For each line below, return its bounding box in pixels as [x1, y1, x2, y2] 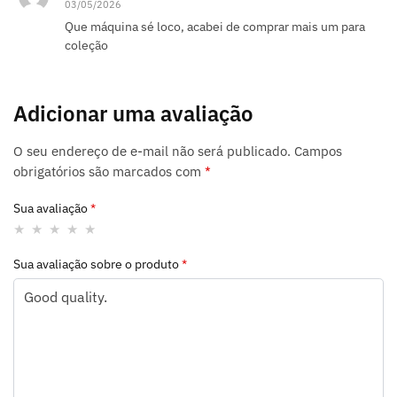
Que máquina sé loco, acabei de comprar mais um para [65, 18, 365, 35]
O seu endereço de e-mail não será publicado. [13, 142, 291, 160]
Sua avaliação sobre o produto [13, 255, 182, 272]
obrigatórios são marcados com [13, 162, 205, 180]
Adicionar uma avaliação [13, 98, 253, 128]
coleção [65, 36, 108, 53]
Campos [294, 142, 342, 160]
